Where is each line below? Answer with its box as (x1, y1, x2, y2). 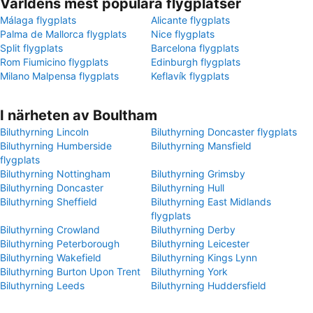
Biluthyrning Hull (151, 182, 224, 194)
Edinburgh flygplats (151, 56, 240, 68)
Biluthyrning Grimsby (151, 168, 245, 180)
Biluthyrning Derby (151, 224, 235, 235)
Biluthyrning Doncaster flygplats (151, 126, 297, 138)
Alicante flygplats (151, 14, 230, 26)
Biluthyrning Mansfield (151, 140, 252, 152)
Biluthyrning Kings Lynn (151, 252, 257, 263)
